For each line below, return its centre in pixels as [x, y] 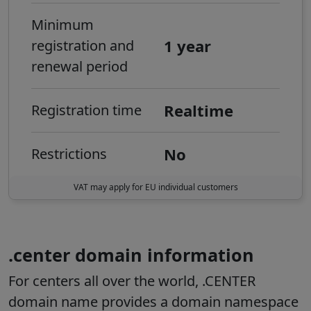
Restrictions [69, 154]
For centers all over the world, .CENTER [132, 281]
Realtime [199, 111]
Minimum [62, 25]
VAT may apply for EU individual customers [155, 187]
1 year [187, 46]
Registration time [86, 110]
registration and [83, 46]
